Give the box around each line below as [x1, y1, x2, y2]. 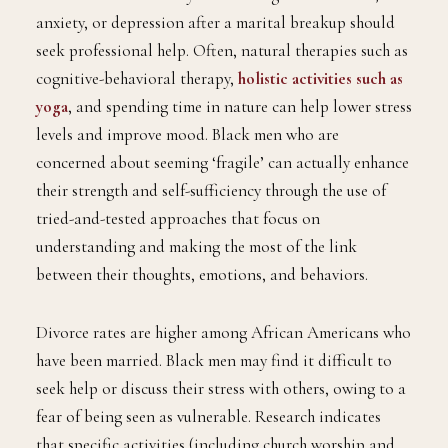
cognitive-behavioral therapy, [36, 67, 238, 89]
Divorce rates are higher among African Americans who [36, 321, 411, 343]
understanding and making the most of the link [36, 235, 357, 257]
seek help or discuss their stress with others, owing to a [36, 377, 406, 399]
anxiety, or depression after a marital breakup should [36, 11, 395, 33]
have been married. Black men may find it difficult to [36, 349, 392, 371]
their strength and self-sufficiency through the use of [36, 179, 386, 201]
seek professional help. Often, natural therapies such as [36, 39, 408, 61]
